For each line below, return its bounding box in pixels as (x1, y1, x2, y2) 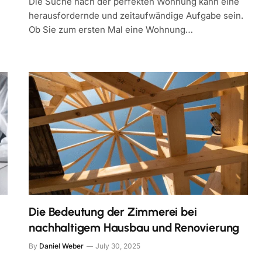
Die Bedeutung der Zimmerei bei (29, 205, 197, 219)
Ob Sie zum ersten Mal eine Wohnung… (29, 23, 194, 35)
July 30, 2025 (95, 242, 141, 251)
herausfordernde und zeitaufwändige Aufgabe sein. (29, 9, 244, 21)
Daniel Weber (39, 242, 84, 251)
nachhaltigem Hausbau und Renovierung (29, 220, 240, 235)
